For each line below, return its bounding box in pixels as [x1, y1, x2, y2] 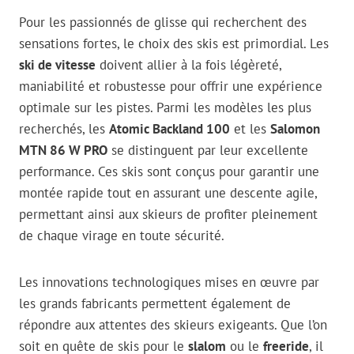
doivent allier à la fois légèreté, [96, 56, 281, 74]
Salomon [270, 120, 320, 138]
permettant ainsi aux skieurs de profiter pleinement [19, 205, 318, 224]
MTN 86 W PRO [19, 141, 107, 160]
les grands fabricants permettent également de [19, 295, 291, 313]
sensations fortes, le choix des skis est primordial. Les [19, 35, 329, 53]
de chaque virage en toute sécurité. [19, 227, 224, 245]
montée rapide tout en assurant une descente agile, [19, 184, 317, 202]
